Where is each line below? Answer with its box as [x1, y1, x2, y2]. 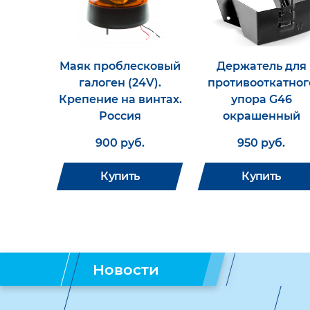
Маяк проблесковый [60, 60, 181, 73]
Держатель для [216, 60, 307, 73]
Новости [93, 260, 159, 278]
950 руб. [237, 136, 285, 149]
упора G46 [230, 93, 292, 106]
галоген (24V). [79, 76, 161, 89]
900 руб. [95, 136, 145, 149]
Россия [99, 109, 141, 122]
